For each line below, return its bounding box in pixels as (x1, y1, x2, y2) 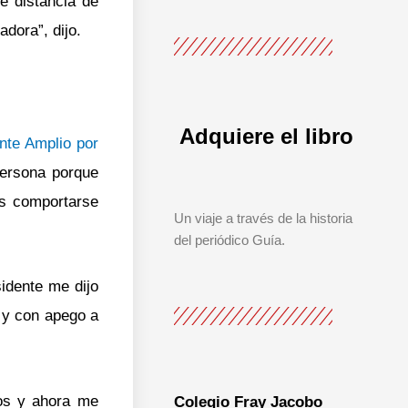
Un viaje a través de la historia (173, 209, 352, 226)
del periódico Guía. (173, 231, 285, 248)
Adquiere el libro (178, 123, 353, 148)
